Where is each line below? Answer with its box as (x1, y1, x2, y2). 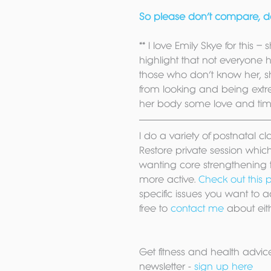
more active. (139, 174, 198, 184)
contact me (171, 203, 224, 214)
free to (139, 203, 171, 214)
